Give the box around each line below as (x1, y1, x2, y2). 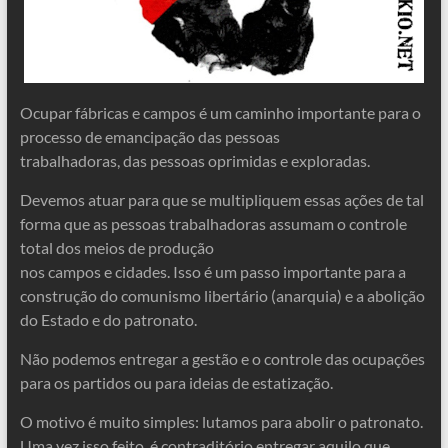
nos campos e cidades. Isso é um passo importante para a (19, 262, 406, 281)
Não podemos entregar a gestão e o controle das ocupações (19, 349, 425, 368)
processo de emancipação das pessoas (19, 127, 280, 146)
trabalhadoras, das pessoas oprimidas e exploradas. (19, 151, 370, 170)
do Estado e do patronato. (19, 310, 197, 329)
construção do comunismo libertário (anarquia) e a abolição (19, 286, 425, 305)
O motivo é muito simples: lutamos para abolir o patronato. (19, 412, 423, 431)
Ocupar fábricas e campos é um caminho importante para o (19, 103, 421, 122)
